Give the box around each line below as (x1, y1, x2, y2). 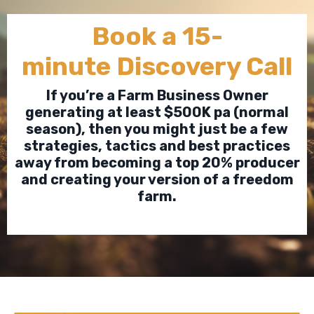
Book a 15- (91, 21, 223, 51)
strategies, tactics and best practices (24, 137, 290, 154)
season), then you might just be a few (26, 121, 288, 137)
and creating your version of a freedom (20, 171, 294, 188)
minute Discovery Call (22, 51, 292, 81)
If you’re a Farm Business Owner (46, 87, 268, 104)
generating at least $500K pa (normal (25, 104, 289, 121)
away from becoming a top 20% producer (14, 154, 300, 171)
